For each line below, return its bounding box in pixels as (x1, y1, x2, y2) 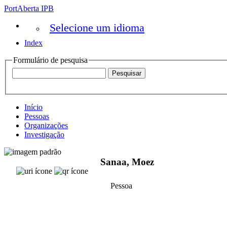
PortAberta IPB (4, 4, 54, 13)
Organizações (24, 121, 68, 130)
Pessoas (24, 111, 49, 121)
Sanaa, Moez (100, 157, 154, 168)
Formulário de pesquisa (13, 56, 88, 64)
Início (24, 102, 43, 111)
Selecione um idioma (50, 21, 144, 34)
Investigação (24, 130, 64, 139)
